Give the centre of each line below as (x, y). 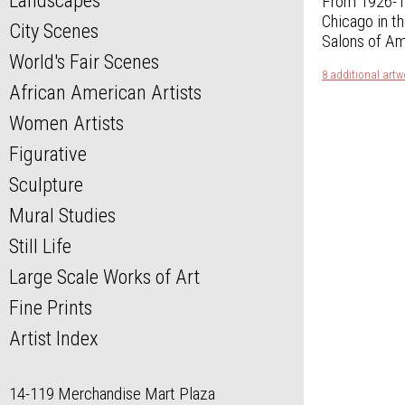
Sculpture (46, 185)
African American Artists (105, 93)
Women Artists (66, 123)
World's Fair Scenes (84, 62)
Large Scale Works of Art (104, 277)
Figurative (48, 154)
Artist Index (54, 339)
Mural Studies (62, 216)
